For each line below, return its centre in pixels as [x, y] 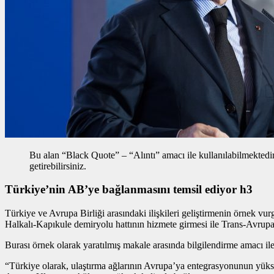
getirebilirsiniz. [58, 166]
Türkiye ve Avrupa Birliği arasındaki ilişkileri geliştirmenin [119, 213]
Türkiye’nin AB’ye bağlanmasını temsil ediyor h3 [129, 190]
